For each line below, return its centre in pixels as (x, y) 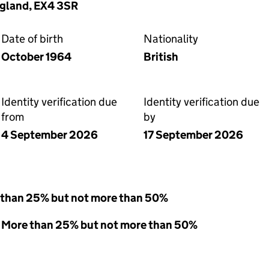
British (161, 57)
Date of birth (32, 39)
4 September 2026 (50, 135)
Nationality (171, 39)
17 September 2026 (193, 135)
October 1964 (36, 57)
